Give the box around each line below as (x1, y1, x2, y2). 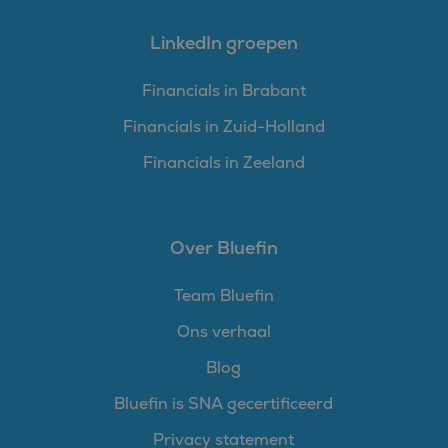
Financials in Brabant (141, 80, 306, 101)
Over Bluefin (169, 236, 278, 259)
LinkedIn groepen (149, 31, 298, 54)
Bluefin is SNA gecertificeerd (114, 393, 334, 414)
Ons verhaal (176, 321, 271, 342)
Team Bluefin (173, 285, 274, 306)
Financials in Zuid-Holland (122, 116, 325, 137)
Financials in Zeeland (142, 152, 305, 173)
